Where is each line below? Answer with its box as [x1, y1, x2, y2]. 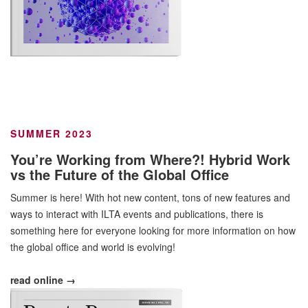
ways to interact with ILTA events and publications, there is [10, 207, 263, 221]
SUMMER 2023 [10, 126, 93, 141]
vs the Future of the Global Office [10, 164, 229, 185]
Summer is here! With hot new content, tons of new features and [10, 190, 290, 205]
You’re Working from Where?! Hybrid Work [10, 149, 290, 170]
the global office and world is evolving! [10, 240, 175, 254]
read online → [10, 273, 76, 287]
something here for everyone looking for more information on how [10, 223, 296, 238]
